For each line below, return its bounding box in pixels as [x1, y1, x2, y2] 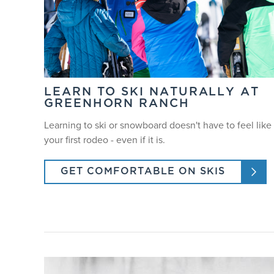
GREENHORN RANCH [44, 98, 190, 111]
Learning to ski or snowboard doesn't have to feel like [44, 118, 272, 133]
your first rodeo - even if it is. [44, 133, 166, 147]
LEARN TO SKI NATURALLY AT [44, 87, 260, 99]
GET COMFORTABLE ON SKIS [61, 167, 226, 177]
